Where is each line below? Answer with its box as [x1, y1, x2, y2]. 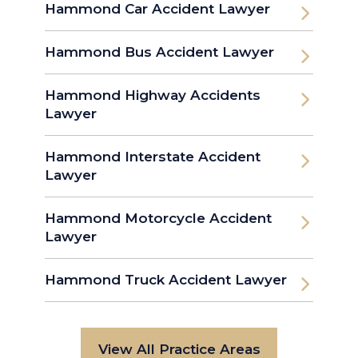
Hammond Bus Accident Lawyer [45, 44, 274, 61]
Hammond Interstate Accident [45, 149, 261, 165]
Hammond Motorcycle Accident [45, 210, 272, 227]
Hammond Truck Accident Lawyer [45, 272, 287, 288]
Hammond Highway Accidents [45, 87, 261, 104]
